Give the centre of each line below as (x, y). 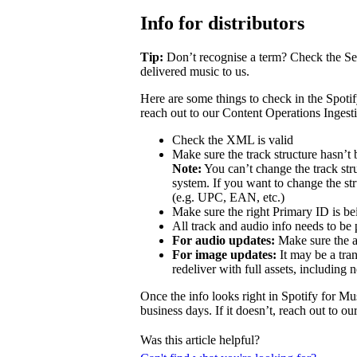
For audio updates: (224, 240)
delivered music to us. (195, 71)
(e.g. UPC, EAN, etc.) (228, 197)
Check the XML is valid (233, 139)
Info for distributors (222, 23)
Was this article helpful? (200, 339)
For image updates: (224, 254)
